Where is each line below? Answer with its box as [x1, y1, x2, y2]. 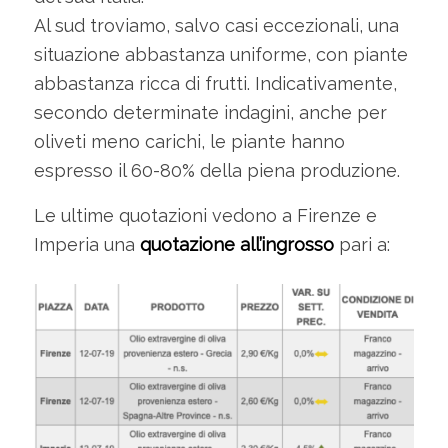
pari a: [333, 233, 390, 255]
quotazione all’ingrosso [139, 233, 334, 255]
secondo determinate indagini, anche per [33, 102, 387, 124]
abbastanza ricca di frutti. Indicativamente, [33, 73, 397, 95]
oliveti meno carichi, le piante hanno [33, 131, 345, 153]
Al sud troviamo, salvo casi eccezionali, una [33, 15, 399, 37]
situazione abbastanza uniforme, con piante [33, 44, 408, 66]
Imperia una [33, 233, 140, 255]
